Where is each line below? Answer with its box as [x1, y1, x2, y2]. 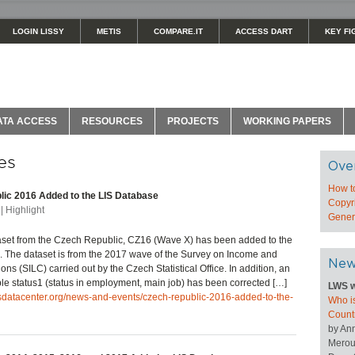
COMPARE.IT [154, 27, 203, 36]
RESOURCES [82, 116, 143, 127]
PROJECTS [167, 116, 219, 127]
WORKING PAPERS [243, 116, 331, 127]
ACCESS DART [235, 27, 292, 36]
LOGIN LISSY [13, 27, 64, 36]
